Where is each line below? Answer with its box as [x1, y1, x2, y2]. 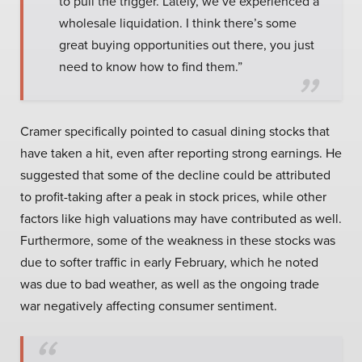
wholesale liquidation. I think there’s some [59, 14, 297, 32]
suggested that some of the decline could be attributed [20, 166, 330, 183]
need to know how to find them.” [59, 57, 242, 75]
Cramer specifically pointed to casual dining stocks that [20, 122, 330, 140]
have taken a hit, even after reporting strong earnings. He [20, 144, 342, 162]
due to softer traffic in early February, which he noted [20, 253, 318, 271]
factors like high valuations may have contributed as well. [20, 209, 342, 227]
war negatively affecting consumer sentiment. [20, 297, 277, 314]
